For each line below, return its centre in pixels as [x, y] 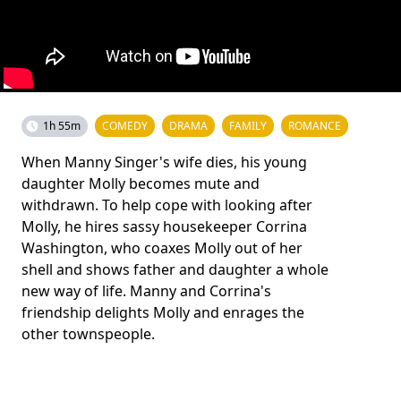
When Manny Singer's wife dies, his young [164, 162]
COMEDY [125, 125]
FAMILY [248, 125]
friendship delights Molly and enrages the [163, 312]
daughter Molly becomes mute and [141, 183]
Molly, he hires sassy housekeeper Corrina [164, 226]
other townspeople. [88, 333]
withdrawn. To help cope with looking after [167, 205]
